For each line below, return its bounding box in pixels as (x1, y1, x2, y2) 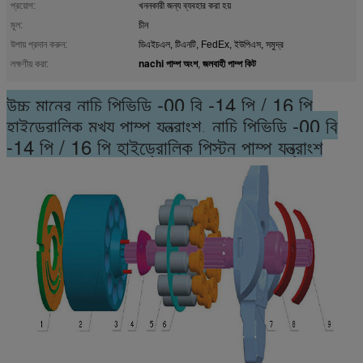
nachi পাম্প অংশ (139, 55, 198, 70)
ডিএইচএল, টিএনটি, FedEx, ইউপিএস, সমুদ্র (139, 38, 284, 50)
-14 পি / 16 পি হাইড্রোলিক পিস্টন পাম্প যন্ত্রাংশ (6, 131, 322, 160)
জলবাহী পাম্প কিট (203, 55, 256, 70)
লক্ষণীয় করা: (11, 58, 49, 70)
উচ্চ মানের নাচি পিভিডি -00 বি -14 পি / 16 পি (6, 89, 313, 118)
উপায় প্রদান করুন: (11, 38, 67, 50)
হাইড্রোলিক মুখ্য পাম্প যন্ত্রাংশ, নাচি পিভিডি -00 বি (6, 110, 338, 139)
